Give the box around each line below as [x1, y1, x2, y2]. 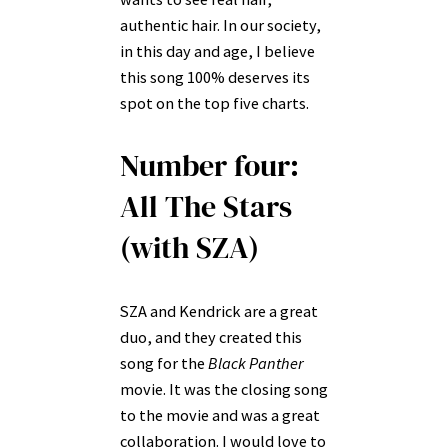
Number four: [120, 145, 299, 187]
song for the [120, 352, 208, 373]
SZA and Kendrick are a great [120, 300, 318, 321]
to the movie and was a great [120, 404, 320, 425]
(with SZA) [120, 227, 259, 269]
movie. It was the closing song [120, 378, 328, 399]
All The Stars [120, 186, 292, 228]
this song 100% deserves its [120, 66, 310, 87]
